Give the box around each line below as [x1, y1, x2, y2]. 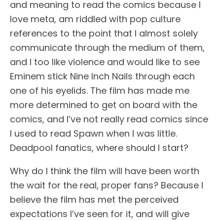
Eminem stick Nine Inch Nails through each [10, 70, 195, 82]
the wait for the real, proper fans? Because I [10, 179, 203, 191]
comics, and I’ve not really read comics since [10, 113, 208, 125]
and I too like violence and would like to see [10, 56, 200, 68]
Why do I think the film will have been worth [10, 165, 199, 177]
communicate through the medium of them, [10, 41, 205, 54]
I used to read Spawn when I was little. [10, 127, 177, 140]
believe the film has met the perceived [10, 193, 179, 206]
